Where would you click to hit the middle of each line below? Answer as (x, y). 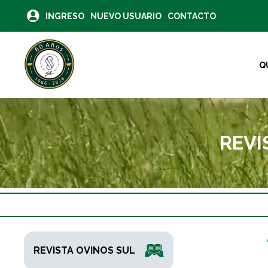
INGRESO (65, 16)
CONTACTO (192, 16)
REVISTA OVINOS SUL (84, 250)
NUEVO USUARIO (126, 16)
